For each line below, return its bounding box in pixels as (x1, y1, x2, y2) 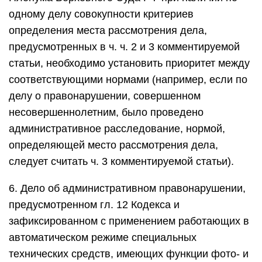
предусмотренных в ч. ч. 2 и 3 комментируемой (9, 41, 240, 53)
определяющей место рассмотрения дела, (9, 139, 218, 151)
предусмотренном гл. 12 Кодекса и (9, 199, 180, 211)
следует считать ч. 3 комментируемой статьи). (9, 156, 234, 167)
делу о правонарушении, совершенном (9, 90, 201, 102)
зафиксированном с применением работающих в (9, 215, 249, 227)
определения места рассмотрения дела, (9, 25, 207, 36)
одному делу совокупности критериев (9, 8, 194, 20)
